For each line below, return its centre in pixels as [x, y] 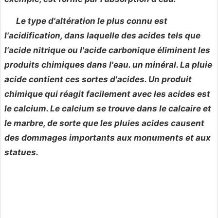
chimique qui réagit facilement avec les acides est [107, 94]
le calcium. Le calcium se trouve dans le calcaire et [108, 109]
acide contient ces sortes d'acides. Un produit [98, 80]
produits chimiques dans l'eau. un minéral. [92, 65]
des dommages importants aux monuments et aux [108, 138]
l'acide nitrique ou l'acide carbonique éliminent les [107, 50]
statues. [21, 153]
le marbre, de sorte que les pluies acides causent [104, 123]
